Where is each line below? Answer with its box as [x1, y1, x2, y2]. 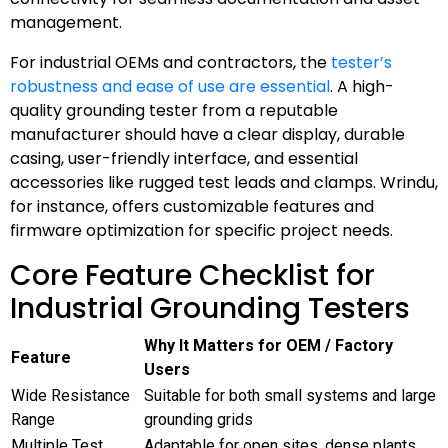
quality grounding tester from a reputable [10, 98, 338, 122]
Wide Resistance [11, 385, 130, 405]
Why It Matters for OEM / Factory [144, 335, 393, 355]
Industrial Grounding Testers [10, 288, 410, 328]
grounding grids [144, 409, 253, 429]
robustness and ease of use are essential [10, 74, 330, 98]
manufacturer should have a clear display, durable [10, 122, 405, 146]
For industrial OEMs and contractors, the [10, 50, 331, 74]
